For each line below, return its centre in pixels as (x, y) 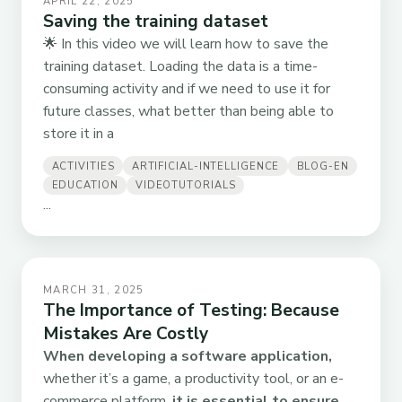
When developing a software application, (188, 357)
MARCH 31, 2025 (94, 291)
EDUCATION (85, 186)
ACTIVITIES (83, 166)
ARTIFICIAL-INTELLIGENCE (205, 166)
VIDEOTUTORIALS (185, 186)
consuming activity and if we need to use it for (187, 89)
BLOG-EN (323, 166)
